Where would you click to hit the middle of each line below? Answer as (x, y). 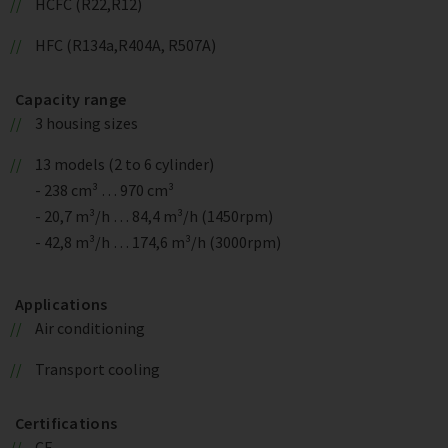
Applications (61, 303)
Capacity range (71, 98)
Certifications (66, 422)
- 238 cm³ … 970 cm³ (104, 189)
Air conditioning (89, 327)
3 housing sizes (86, 122)
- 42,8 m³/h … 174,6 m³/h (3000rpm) (158, 241)
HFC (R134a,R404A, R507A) (125, 44)
